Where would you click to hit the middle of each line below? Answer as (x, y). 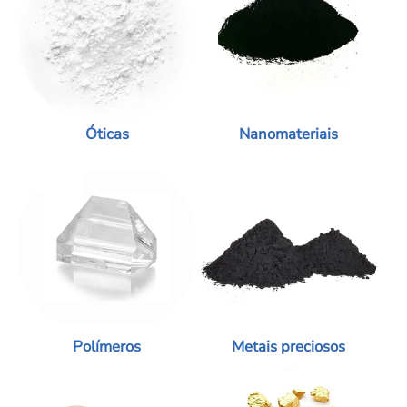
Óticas (107, 134)
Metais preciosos (289, 347)
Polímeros (107, 347)
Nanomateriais (289, 134)
